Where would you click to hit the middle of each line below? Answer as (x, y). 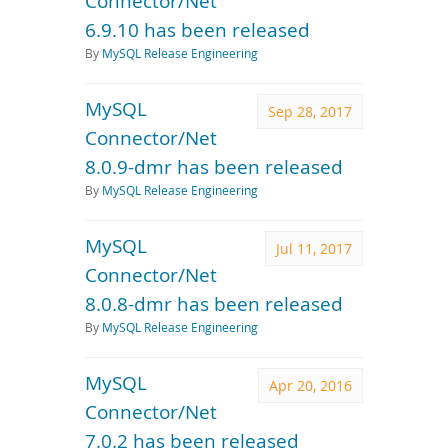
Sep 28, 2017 (310, 111)
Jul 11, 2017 (314, 248)
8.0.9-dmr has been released (214, 166)
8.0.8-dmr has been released (214, 303)
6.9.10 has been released (197, 29)
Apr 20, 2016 (310, 385)
